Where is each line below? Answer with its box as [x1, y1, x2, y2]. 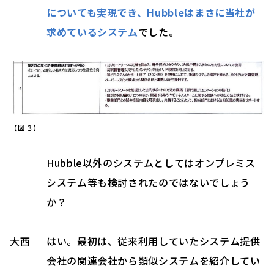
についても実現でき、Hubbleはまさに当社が [46, 4, 256, 20]
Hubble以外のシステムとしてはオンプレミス [46, 155, 256, 171]
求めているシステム [46, 24, 138, 39]
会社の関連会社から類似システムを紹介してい [46, 253, 261, 268]
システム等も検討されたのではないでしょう [46, 175, 250, 190]
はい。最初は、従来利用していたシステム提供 [46, 234, 261, 249]
